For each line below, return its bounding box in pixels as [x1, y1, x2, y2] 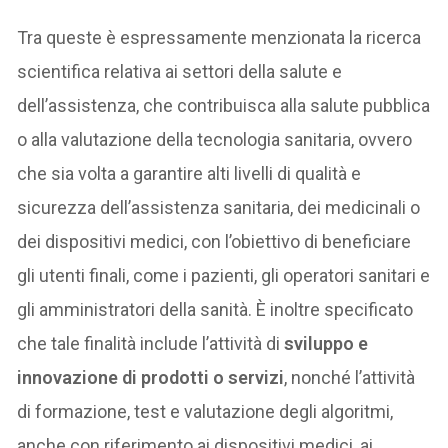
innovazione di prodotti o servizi [17, 366, 285, 388]
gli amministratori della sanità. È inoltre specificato [17, 298, 414, 320]
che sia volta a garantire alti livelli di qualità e [17, 162, 362, 184]
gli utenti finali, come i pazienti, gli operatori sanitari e [17, 264, 431, 286]
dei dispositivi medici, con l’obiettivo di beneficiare [17, 230, 412, 252]
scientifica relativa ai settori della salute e [17, 60, 343, 82]
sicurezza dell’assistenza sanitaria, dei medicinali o [17, 196, 421, 218]
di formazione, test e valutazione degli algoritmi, [17, 400, 394, 422]
